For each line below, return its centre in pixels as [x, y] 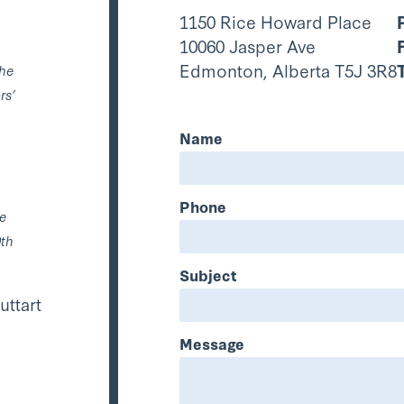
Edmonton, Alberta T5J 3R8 [289, 69]
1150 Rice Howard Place [276, 21]
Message [212, 343]
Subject [209, 274]
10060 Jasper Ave [248, 45]
